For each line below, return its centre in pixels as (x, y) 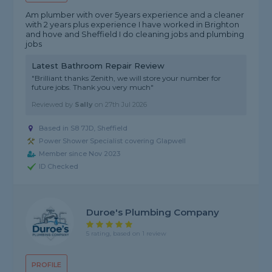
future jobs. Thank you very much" (93, 87)
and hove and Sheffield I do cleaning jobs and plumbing (135, 34)
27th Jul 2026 (126, 105)
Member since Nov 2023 (80, 154)
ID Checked (59, 167)
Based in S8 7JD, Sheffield (83, 128)
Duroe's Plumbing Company (153, 212)
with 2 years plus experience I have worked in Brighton (133, 25)
